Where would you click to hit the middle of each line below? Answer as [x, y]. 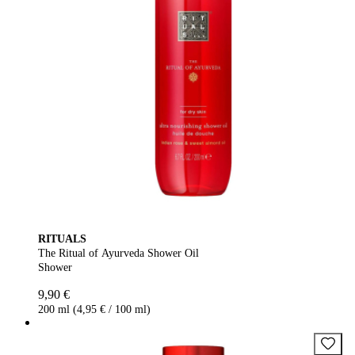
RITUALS [62, 239]
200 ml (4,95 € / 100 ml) [94, 309]
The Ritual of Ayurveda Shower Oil [118, 253]
